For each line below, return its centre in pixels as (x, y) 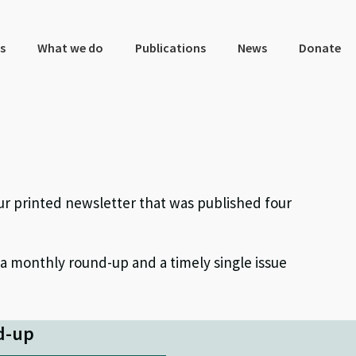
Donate (319, 48)
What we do (70, 48)
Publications (170, 48)
